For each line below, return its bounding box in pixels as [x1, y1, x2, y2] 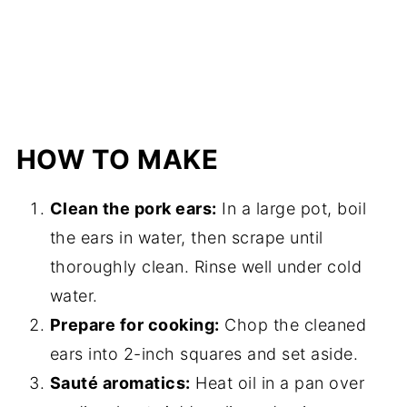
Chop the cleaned [219, 315, 367, 335]
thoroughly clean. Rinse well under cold [49, 257, 362, 277]
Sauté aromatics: [49, 373, 191, 393]
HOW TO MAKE [15, 144, 219, 176]
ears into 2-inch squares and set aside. [49, 344, 359, 364]
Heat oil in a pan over [190, 373, 365, 393]
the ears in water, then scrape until [49, 228, 323, 248]
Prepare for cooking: [49, 315, 220, 335]
